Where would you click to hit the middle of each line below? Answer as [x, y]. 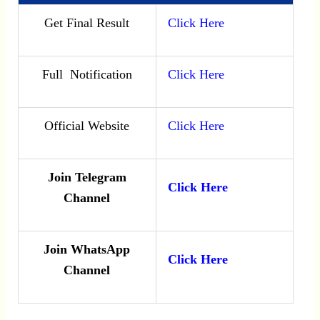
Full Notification [87, 74]
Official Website [87, 125]
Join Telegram [87, 177]
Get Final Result [87, 22]
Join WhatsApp [87, 249]
